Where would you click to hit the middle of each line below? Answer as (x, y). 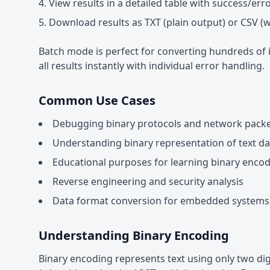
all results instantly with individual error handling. (152, 66)
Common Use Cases (97, 100)
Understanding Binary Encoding (134, 235)
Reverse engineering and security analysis (148, 181)
